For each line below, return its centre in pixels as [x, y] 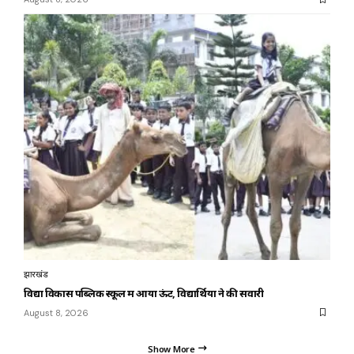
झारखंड [36, 274]
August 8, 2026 [56, 313]
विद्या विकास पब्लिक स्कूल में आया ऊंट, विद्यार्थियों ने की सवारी [144, 293]
